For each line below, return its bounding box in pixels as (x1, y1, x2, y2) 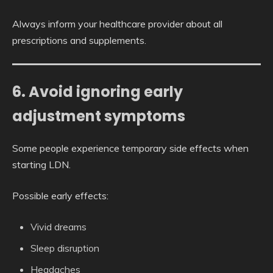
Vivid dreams (30, 221, 87, 233)
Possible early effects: (12, 190, 108, 202)
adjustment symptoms (12, 105, 185, 126)
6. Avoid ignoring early (12, 81, 183, 102)
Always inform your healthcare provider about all (12, 17, 222, 30)
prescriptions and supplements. (12, 34, 146, 46)
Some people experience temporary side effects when (12, 142, 249, 155)
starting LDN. (12, 158, 71, 171)
